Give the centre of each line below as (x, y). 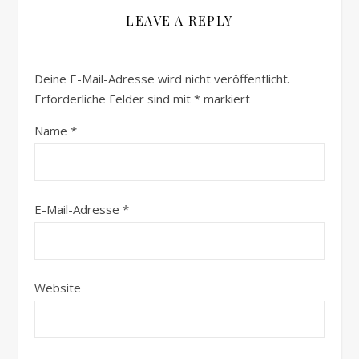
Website (58, 288)
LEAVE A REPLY (179, 21)
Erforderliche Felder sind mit (114, 99)
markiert (225, 99)
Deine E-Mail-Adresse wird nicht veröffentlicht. (162, 79)
